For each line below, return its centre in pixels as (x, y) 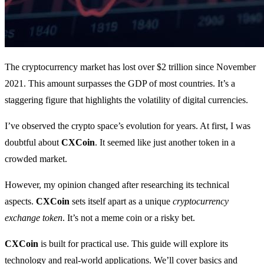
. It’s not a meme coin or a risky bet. (129, 217)
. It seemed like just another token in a (165, 142)
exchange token (34, 217)
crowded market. (36, 159)
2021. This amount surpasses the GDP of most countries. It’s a (120, 83)
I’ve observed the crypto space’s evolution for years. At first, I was (128, 126)
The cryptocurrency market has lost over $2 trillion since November (130, 67)
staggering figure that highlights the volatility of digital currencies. (126, 100)
